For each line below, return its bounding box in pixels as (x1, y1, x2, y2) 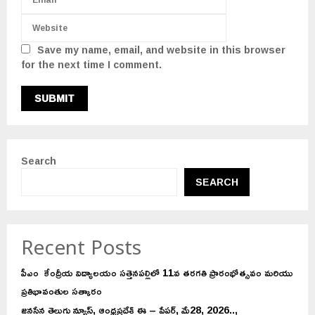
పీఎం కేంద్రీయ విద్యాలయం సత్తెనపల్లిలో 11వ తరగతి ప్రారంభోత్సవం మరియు (21, 262, 292, 282)
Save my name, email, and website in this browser (37, 39, 285, 59)
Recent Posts (21, 237, 141, 264)
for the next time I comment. (21, 54, 162, 74)
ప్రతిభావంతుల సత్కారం (21, 281, 102, 300)
